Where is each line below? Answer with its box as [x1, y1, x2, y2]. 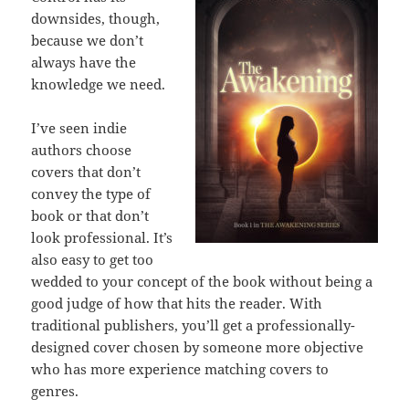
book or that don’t [31, 206, 150, 225]
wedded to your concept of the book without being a [31, 272, 373, 291]
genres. [31, 382, 79, 401]
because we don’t [31, 31, 144, 50]
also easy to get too [31, 250, 154, 269]
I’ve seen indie [31, 119, 128, 138]
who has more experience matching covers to [31, 360, 330, 379]
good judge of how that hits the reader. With [31, 294, 323, 313]
